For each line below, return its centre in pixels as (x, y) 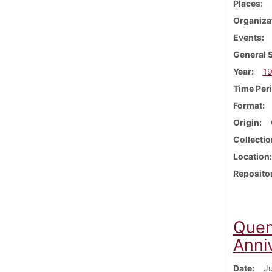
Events (247, 37)
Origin (246, 122)
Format (247, 105)
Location (251, 156)
